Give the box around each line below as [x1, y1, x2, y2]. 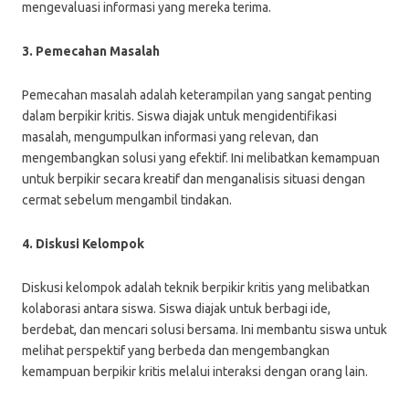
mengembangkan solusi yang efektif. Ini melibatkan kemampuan [22, 151, 380, 165]
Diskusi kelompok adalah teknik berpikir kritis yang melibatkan [22, 280, 370, 295]
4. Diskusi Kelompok [22, 236, 144, 251]
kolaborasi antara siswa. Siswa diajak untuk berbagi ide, [22, 301, 330, 316]
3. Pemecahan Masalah [22, 44, 160, 58]
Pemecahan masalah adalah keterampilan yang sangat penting [22, 88, 372, 102]
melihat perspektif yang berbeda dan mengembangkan [22, 343, 330, 358]
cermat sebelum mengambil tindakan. [22, 193, 232, 207]
